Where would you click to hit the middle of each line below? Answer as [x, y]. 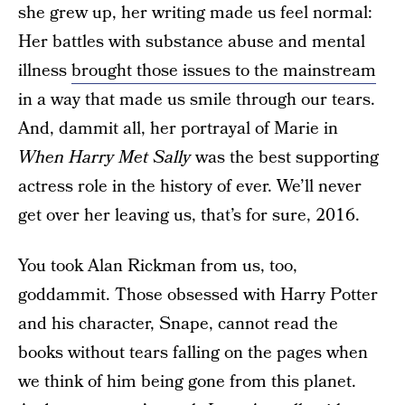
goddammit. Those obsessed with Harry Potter [198, 295]
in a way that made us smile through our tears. [197, 100]
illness [45, 71]
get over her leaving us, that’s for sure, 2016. [189, 216]
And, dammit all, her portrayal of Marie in [178, 129]
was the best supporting [285, 158]
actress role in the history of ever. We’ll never [190, 187]
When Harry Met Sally [104, 158]
